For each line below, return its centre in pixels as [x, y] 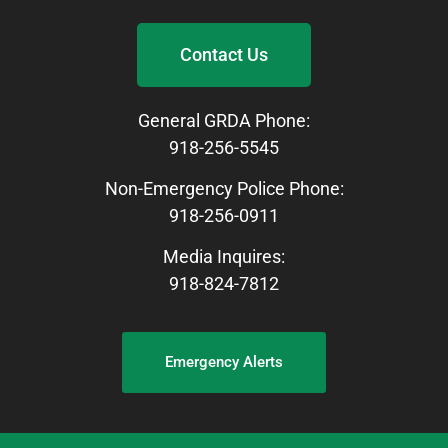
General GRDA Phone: [224, 120]
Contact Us [224, 54]
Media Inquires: [224, 257]
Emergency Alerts [224, 361]
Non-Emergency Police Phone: [224, 189]
